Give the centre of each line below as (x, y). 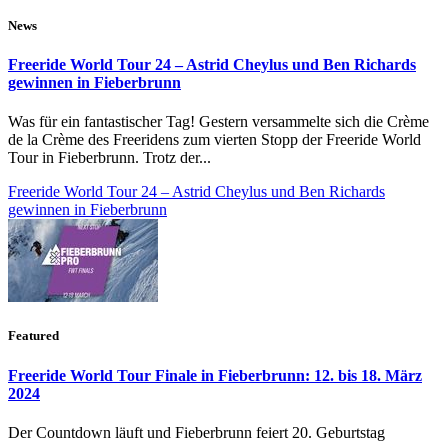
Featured (33, 336)
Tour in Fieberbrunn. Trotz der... (109, 158)
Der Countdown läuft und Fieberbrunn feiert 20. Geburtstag (196, 432)
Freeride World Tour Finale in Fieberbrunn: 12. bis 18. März (215, 375)
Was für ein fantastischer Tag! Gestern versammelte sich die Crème (218, 122)
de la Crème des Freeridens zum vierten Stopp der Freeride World (214, 140)
